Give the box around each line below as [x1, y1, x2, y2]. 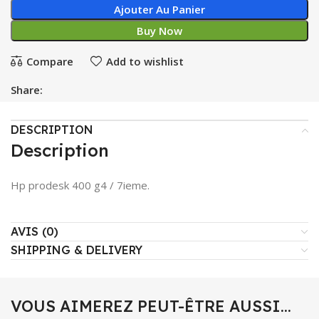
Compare [26, 53, 73, 68]
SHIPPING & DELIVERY [11, 243, 142, 257]
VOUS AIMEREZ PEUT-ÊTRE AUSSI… [11, 296, 291, 316]
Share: [11, 83, 43, 97]
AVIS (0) [11, 224, 58, 239]
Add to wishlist [105, 53, 184, 68]
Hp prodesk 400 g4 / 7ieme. [11, 178, 150, 192]
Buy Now [137, 23, 182, 38]
